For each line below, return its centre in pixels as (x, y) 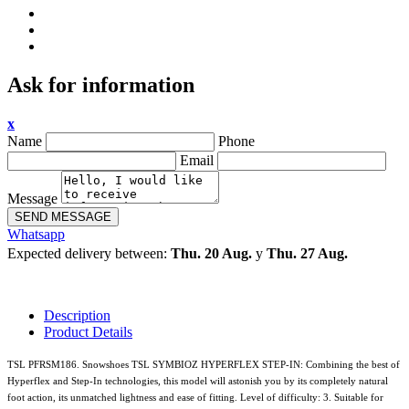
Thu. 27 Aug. (307, 254)
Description (77, 316)
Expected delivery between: (89, 254)
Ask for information (101, 85)
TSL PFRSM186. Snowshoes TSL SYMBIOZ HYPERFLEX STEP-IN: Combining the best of (204, 365)
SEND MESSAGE (63, 217)
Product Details (88, 332)
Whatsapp (36, 235)
